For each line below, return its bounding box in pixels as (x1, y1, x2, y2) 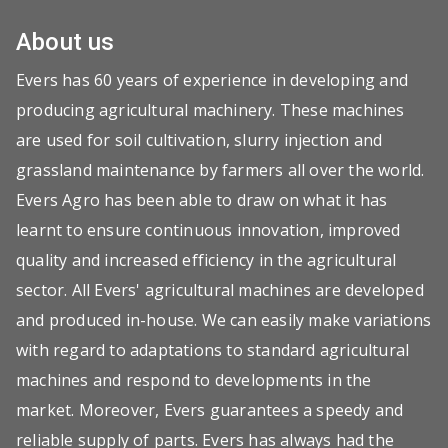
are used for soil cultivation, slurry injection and (16, 129, 383, 151)
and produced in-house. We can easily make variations (16, 309, 432, 331)
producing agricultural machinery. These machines (16, 99, 405, 121)
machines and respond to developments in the (16, 369, 372, 391)
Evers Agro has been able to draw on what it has (16, 189, 388, 211)
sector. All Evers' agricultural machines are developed (16, 279, 424, 301)
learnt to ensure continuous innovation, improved (16, 219, 401, 241)
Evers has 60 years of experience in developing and (16, 69, 409, 91)
